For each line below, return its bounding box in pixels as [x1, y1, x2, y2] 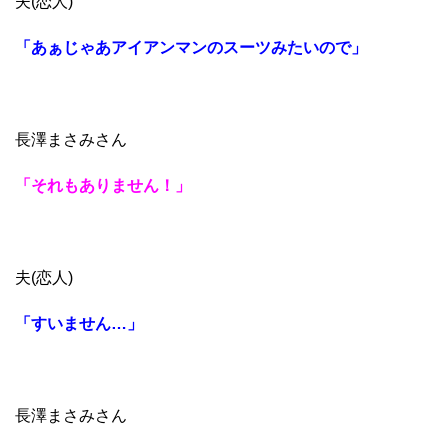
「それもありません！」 [15, 176, 191, 194]
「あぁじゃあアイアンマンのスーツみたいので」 [15, 38, 367, 56]
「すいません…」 [15, 314, 143, 332]
